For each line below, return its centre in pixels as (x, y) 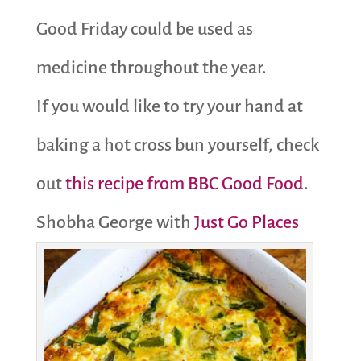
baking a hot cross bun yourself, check (177, 145)
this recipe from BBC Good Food (184, 183)
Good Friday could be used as (144, 29)
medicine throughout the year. (151, 67)
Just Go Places (246, 222)
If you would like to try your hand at (169, 106)
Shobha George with (115, 222)
